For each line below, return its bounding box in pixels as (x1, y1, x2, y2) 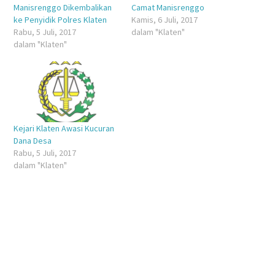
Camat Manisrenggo (131, 2, 204, 14)
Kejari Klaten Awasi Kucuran (13, 122, 114, 134)
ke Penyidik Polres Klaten (13, 14, 107, 26)
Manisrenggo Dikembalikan (13, 2, 112, 14)
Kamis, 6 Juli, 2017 (131, 14, 198, 26)
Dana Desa (13, 134, 52, 146)
